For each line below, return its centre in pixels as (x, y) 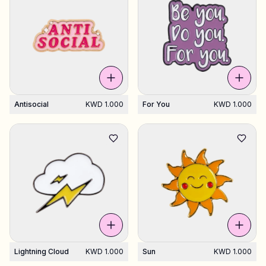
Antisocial (31, 104)
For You (156, 104)
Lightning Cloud (42, 251)
